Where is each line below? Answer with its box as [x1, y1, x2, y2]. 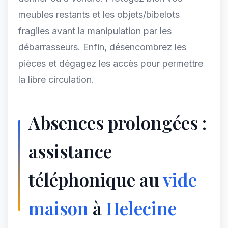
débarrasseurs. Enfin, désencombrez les [18, 42, 186, 52]
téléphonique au [28, 167, 163, 191]
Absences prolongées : [28, 110, 207, 134]
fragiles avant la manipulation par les [18, 25, 172, 36]
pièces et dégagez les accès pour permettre [18, 58, 203, 69]
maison [28, 196, 89, 220]
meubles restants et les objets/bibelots [18, 9, 180, 20]
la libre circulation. [18, 74, 94, 85]
